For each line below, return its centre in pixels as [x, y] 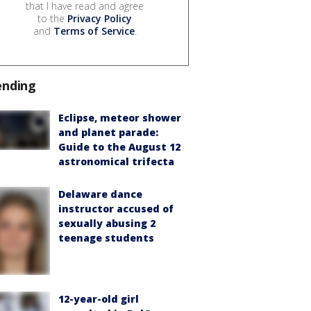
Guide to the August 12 [119, 147]
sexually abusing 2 [107, 224]
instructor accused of [116, 209]
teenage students [106, 238]
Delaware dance [100, 194]
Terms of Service [94, 31]
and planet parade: [108, 133]
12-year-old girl [99, 299]
